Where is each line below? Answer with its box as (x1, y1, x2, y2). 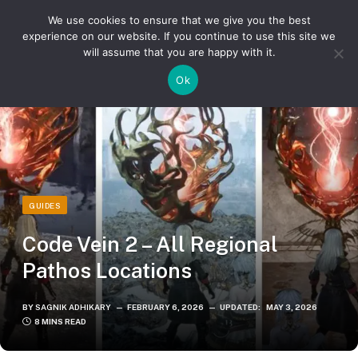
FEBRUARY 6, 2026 (127, 302, 204, 312)
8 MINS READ (34, 316, 86, 326)
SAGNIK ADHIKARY (35, 302, 111, 312)
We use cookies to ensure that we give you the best (47, 14, 311, 26)
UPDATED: (220, 302, 261, 312)
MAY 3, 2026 (266, 302, 317, 312)
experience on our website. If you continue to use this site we (22, 30, 336, 42)
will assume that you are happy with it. (82, 46, 276, 58)
